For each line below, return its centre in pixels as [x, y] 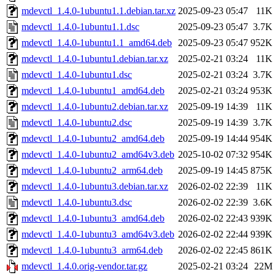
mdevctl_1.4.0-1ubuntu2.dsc [77, 123]
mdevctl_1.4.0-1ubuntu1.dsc [77, 75]
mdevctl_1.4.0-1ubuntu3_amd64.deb [93, 219]
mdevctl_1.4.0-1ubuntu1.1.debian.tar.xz [99, 11]
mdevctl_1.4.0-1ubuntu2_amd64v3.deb [98, 155]
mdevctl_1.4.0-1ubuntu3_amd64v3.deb [98, 234]
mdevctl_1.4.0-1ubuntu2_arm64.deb [92, 171]
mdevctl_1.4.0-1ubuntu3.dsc [77, 203]
